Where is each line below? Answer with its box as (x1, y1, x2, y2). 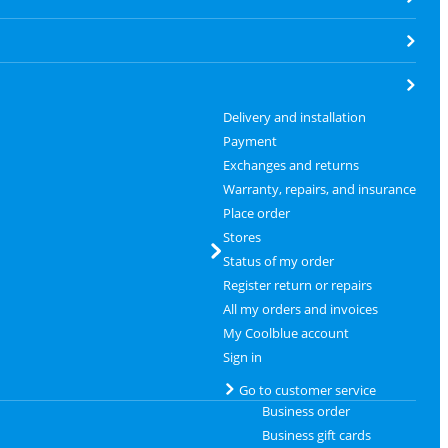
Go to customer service (238, 381, 376, 399)
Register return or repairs (222, 276, 372, 294)
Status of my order (222, 252, 334, 270)
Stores (222, 228, 261, 246)
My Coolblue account (222, 324, 349, 342)
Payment (222, 132, 277, 150)
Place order (222, 204, 290, 222)
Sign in (222, 348, 262, 366)
